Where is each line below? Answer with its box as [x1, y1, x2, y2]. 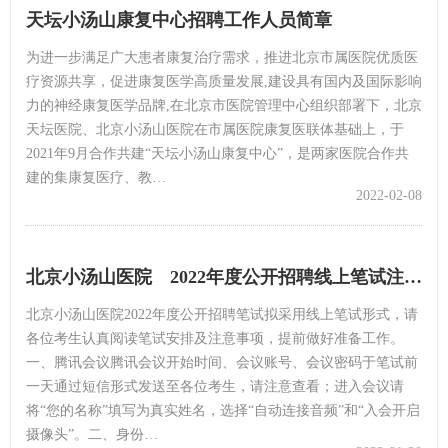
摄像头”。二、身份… [26, 426, 158, 442]
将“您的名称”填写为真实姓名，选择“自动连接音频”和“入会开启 [26, 402, 420, 418]
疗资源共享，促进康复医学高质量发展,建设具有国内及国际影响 [26, 73, 422, 89]
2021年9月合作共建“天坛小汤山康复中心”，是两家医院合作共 [26, 145, 409, 161]
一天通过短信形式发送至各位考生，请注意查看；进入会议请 [26, 378, 404, 394]
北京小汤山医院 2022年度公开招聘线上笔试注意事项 [404, 266, 422, 287]
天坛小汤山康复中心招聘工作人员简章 [26, 9, 332, 30]
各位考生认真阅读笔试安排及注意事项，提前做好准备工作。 [26, 330, 404, 346]
